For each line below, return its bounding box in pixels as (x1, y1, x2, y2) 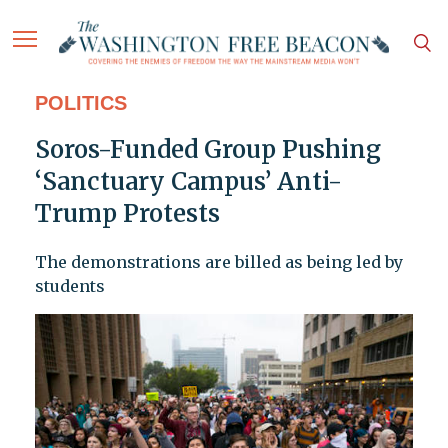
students (34, 276, 105, 297)
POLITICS (34, 92, 127, 115)
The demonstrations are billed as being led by (34, 252, 403, 273)
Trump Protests (34, 198, 220, 230)
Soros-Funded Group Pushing (34, 134, 381, 166)
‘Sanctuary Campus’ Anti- (34, 166, 342, 198)
